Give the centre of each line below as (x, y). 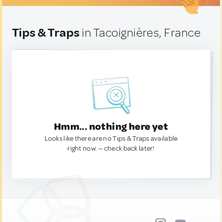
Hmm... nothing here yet (111, 127)
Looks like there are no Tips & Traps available (111, 139)
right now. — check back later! (111, 148)
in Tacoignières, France (140, 33)
